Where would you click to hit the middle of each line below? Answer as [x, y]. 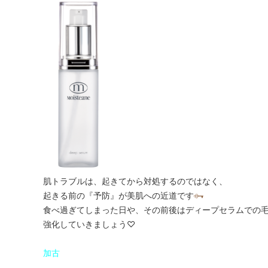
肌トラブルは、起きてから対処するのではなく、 [135, 181]
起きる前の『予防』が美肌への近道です [118, 195]
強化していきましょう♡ [89, 224]
